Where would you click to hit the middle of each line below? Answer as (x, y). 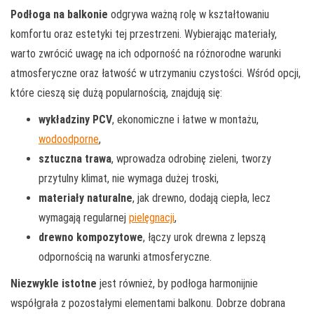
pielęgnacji (152, 217)
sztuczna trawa (75, 158)
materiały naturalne (86, 198)
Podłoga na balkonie (59, 14)
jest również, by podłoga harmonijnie (177, 283)
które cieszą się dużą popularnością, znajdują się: (116, 93)
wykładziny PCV (75, 119)
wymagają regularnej (84, 217)
